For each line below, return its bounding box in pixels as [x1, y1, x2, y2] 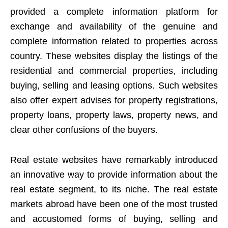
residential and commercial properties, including [10, 65, 218, 76]
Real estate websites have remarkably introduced [10, 154, 218, 165]
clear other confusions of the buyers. [10, 124, 158, 135]
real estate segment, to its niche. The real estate [10, 184, 218, 194]
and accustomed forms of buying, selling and [10, 213, 218, 224]
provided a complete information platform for [10, 6, 218, 17]
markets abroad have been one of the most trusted [10, 198, 218, 209]
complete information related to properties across [10, 36, 218, 46]
